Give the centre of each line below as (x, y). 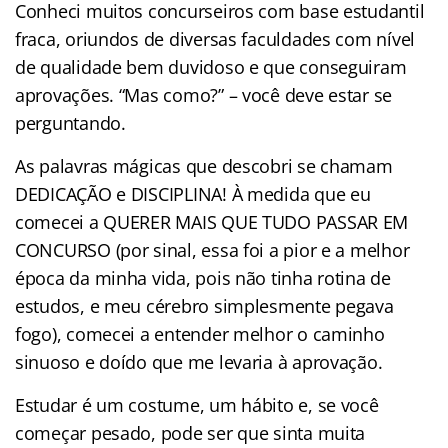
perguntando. (70, 122)
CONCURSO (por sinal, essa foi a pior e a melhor (212, 249)
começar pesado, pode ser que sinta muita (190, 432)
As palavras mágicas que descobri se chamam (204, 165)
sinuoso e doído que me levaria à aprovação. (199, 361)
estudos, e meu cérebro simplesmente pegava (204, 305)
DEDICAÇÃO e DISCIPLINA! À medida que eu (193, 193)
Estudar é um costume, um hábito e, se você (197, 404)
